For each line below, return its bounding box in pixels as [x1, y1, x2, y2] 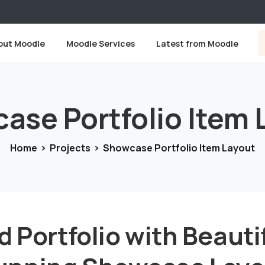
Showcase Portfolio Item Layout [103, 141, 255, 155]
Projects [50, 141, 91, 155]
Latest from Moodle [156, 38, 238, 49]
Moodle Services [66, 38, 135, 49]
